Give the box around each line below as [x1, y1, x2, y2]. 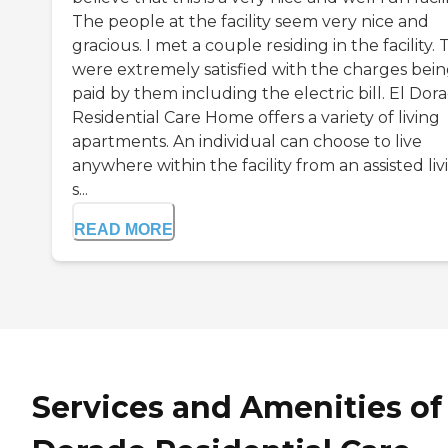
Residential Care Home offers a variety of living [72, 108, 440, 128]
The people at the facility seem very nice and [72, 12, 429, 32]
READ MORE [74, 221, 173, 239]
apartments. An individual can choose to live [72, 132, 422, 152]
